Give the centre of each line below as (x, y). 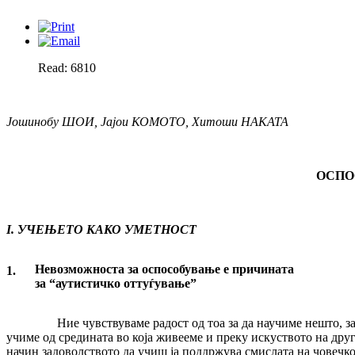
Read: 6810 (67, 68)
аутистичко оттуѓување (123, 284)
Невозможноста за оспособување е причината (164, 269)
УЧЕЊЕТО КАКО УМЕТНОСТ (105, 230)
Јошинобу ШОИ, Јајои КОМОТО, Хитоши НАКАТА (147, 122)
